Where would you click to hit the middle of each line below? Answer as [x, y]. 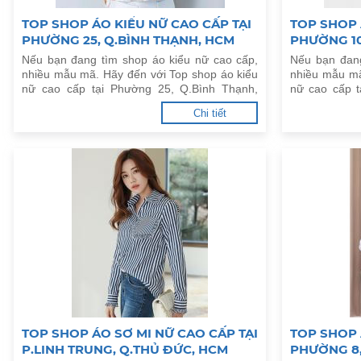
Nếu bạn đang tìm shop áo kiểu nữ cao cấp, [140, 60]
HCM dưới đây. [60, 103]
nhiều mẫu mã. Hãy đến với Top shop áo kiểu [140, 74]
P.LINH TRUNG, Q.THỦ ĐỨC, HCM [125, 349]
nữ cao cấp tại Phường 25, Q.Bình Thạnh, [140, 89]
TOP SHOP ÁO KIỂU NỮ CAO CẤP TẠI [137, 24]
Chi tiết [210, 113]
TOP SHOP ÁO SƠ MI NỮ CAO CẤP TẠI [140, 333]
